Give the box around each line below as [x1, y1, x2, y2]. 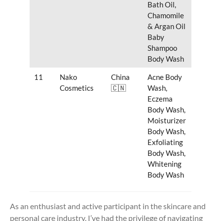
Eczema [147, 94, 173, 103]
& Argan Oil [147, 21, 185, 31]
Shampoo [147, 43, 177, 52]
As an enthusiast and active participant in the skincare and [10, 201, 206, 211]
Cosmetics [59, 83, 94, 92]
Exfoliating [147, 137, 183, 147]
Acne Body [147, 72, 182, 81]
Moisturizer [147, 115, 186, 125]
